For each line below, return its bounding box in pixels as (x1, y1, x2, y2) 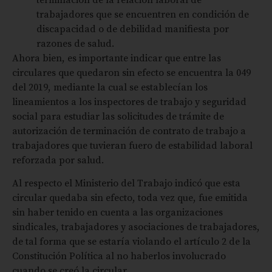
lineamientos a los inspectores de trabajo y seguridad (12, 94, 246, 108)
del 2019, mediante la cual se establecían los (12, 80, 208, 93)
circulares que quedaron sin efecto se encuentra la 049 (12, 65, 251, 79)
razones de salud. (36, 36, 114, 50)
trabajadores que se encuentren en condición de (36, 7, 249, 21)
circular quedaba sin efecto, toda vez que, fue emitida (12, 191, 248, 205)
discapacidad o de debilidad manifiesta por (36, 21, 229, 35)
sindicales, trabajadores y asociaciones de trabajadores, (12, 220, 260, 234)
